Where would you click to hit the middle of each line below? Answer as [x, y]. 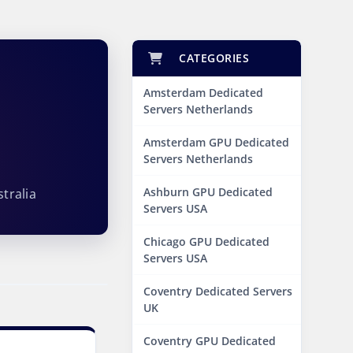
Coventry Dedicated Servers [218, 291]
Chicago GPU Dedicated [206, 242]
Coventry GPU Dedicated [210, 341]
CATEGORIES [210, 58]
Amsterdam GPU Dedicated [216, 142]
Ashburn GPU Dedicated [208, 192]
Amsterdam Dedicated [203, 93]
